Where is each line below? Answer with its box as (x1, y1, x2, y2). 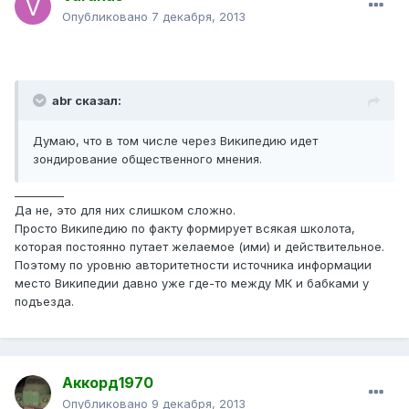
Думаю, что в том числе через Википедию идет (33, 133, 318, 149)
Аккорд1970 (62, 373, 153, 393)
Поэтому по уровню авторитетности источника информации (15, 257, 372, 273)
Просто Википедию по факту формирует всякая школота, (15, 221, 355, 236)
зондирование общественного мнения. (33, 152, 262, 167)
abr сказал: (52, 93, 121, 109)
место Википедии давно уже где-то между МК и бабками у (15, 276, 369, 291)
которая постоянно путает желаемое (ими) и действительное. (15, 239, 384, 255)
